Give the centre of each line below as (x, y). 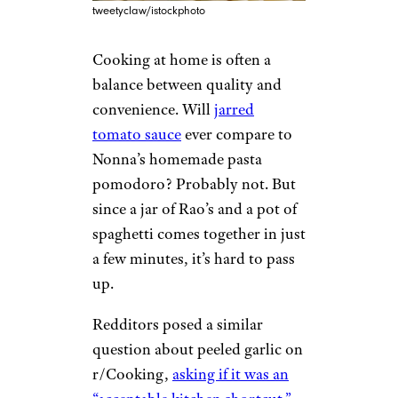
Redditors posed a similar (178, 324)
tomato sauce (137, 134)
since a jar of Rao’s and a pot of (195, 209)
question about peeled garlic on (198, 349)
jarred (234, 109)
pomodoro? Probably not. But (194, 184)
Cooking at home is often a (182, 60)
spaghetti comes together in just (199, 234)
